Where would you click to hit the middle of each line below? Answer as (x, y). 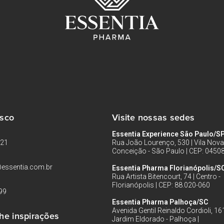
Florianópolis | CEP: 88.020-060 (161, 185)
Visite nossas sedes (153, 117)
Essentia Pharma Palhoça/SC (160, 202)
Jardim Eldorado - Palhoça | (155, 219)
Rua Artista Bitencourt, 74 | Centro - (166, 176)
